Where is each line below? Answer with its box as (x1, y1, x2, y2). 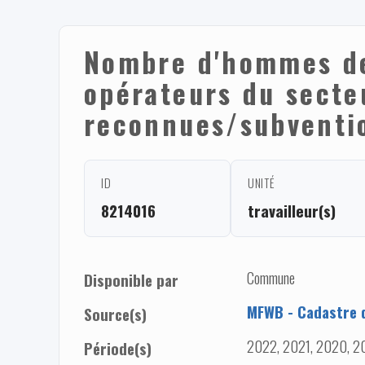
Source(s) (84, 302, 147, 325)
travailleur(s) (248, 198, 336, 222)
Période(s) (84, 336, 152, 359)
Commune (247, 266, 295, 288)
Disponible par (84, 268, 178, 291)
